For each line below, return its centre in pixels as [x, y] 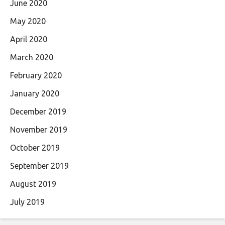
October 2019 [35, 148]
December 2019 [38, 112]
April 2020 [29, 39]
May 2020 [28, 21]
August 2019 [33, 184]
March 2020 [32, 58]
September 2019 [39, 166]
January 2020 [35, 94]
